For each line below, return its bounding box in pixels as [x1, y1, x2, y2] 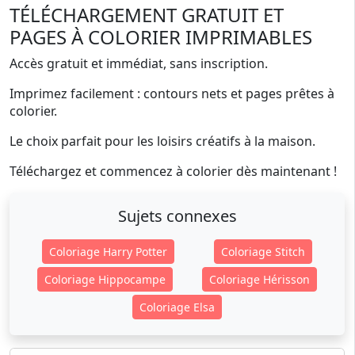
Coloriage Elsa [139, 300, 215, 315]
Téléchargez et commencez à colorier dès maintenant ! [10, 162, 337, 180]
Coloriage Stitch [221, 244, 305, 259]
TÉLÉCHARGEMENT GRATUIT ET [10, 2, 284, 28]
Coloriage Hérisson [209, 272, 311, 287]
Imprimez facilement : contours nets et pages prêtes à [10, 85, 334, 102]
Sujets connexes [117, 205, 237, 227]
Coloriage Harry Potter [49, 244, 167, 259]
